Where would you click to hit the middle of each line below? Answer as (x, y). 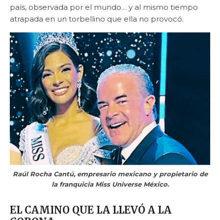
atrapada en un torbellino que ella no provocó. (97, 19)
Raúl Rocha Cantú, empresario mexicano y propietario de (110, 174)
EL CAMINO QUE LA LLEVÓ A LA (91, 210)
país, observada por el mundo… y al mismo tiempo (104, 7)
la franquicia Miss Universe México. (110, 184)
